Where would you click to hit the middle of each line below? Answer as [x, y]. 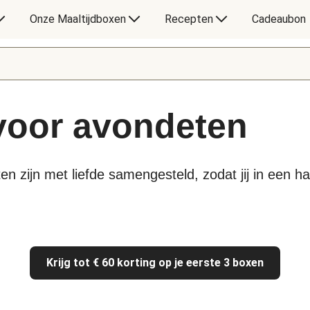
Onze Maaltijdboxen [77, 19]
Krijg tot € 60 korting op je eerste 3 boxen [155, 263]
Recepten [189, 19]
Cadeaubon [279, 19]
